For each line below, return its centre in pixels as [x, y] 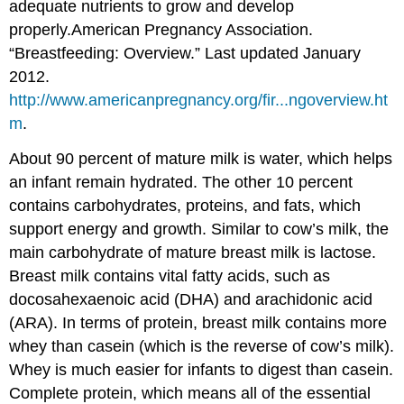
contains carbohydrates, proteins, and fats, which [185, 206]
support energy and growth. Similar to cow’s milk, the [199, 230]
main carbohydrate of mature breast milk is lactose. [193, 253]
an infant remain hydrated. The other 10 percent [181, 183]
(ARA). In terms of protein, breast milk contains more [198, 323]
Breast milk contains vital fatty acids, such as [170, 276]
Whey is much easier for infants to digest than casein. [202, 370]
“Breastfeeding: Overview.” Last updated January [185, 54]
